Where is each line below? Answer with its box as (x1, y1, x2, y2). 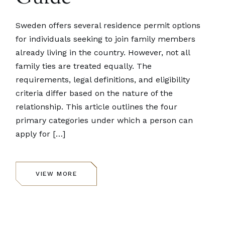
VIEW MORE (36, 170, 77, 177)
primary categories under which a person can (16, 115, 193, 125)
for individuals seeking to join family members (16, 34, 196, 44)
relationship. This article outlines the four (16, 101, 178, 111)
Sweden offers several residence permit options (16, 20, 201, 30)
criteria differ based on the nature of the (16, 88, 173, 98)
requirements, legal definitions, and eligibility (16, 74, 190, 84)
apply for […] (16, 129, 66, 139)
